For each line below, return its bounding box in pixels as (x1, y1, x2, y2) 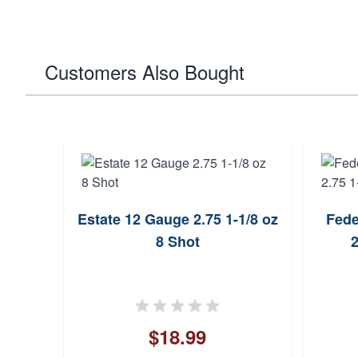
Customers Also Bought (45, 58, 245, 86)
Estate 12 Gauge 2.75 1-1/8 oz (77, 209, 278, 229)
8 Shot (155, 231, 200, 252)
